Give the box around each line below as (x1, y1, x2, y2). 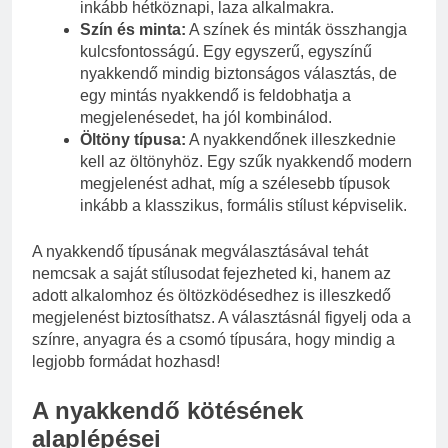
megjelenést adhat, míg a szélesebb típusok (80, 174, 390, 192)
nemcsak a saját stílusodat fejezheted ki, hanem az (32, 264, 391, 282)
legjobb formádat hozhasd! (32, 352, 220, 370)
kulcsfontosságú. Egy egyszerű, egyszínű (80, 42, 372, 60)
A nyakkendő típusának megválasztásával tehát (32, 242, 368, 260)
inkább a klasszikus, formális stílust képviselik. (80, 196, 407, 214)
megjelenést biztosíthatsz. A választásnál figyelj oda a (32, 308, 411, 326)
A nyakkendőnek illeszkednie (186, 130, 396, 148)
